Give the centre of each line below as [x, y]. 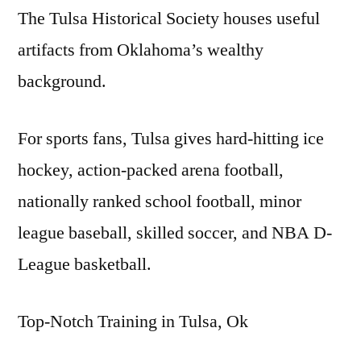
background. [62, 81]
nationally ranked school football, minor [160, 201]
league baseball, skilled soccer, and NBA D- [175, 232]
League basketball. [85, 264]
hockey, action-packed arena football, [151, 170]
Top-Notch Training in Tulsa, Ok [133, 321]
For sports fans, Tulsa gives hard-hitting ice [171, 138]
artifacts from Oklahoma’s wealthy [141, 50]
